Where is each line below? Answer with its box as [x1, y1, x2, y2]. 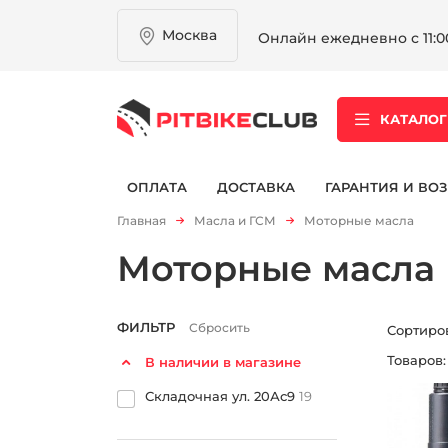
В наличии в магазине [145, 353, 301, 370]
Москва [162, 26, 217, 44]
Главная [117, 213, 166, 228]
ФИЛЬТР [117, 318, 179, 335]
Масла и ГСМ [194, 213, 276, 228]
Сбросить [189, 319, 250, 335]
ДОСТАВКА [217, 179, 295, 196]
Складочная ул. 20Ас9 [145, 387, 299, 404]
